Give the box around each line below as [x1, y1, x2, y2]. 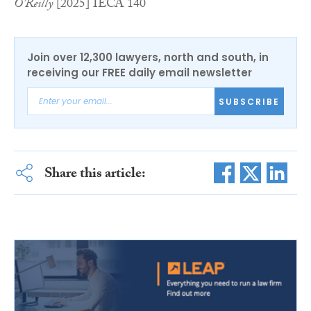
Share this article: [44, 163, 146, 187]
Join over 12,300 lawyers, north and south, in [27, 50, 269, 65]
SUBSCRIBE [219, 95, 280, 108]
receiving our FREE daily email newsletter [27, 65, 252, 81]
